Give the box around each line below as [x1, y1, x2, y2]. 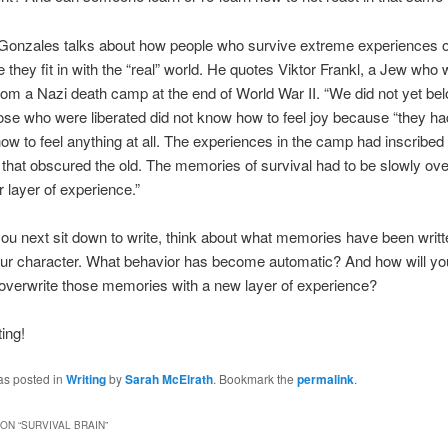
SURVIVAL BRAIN [20, 418, 105, 433]
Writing [65, 369, 106, 388]
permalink [296, 369, 354, 388]
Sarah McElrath [124, 369, 213, 388]
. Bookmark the [212, 369, 297, 387]
